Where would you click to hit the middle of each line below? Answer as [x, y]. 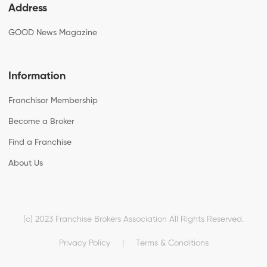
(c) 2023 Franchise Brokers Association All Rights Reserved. [133, 219]
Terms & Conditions [172, 243]
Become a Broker [42, 122]
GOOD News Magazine [53, 33]
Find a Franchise [40, 142]
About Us [26, 163]
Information [37, 76]
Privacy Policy [84, 243]
